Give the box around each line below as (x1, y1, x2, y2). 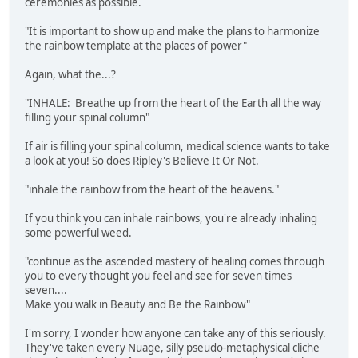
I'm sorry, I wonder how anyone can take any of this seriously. (25, 326, 326, 341)
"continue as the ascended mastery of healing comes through (25, 254, 324, 269)
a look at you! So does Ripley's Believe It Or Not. (25, 153, 259, 169)
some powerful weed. (25, 225, 132, 241)
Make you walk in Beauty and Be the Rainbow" (25, 297, 250, 312)
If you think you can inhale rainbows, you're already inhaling (25, 211, 317, 226)
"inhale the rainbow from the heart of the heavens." (25, 182, 279, 197)
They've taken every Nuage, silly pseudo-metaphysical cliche (25, 340, 320, 356)
